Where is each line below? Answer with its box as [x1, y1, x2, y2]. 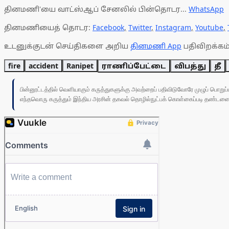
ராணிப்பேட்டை [102, 61, 166, 71]
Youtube [195, 22, 223, 33]
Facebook [93, 22, 124, 33]
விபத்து [174, 61, 206, 71]
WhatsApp [189, 4, 224, 14]
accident [29, 61, 58, 71]
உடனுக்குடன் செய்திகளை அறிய [4, 41, 130, 51]
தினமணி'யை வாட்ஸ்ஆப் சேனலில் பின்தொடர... [4, 4, 189, 14]
